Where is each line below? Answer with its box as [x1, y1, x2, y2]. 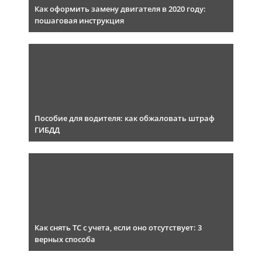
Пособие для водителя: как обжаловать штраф [35, 113, 215, 123]
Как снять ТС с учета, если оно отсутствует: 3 [35, 222, 202, 233]
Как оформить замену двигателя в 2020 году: [35, 4, 206, 14]
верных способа [35, 234, 95, 244]
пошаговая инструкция [35, 15, 124, 26]
